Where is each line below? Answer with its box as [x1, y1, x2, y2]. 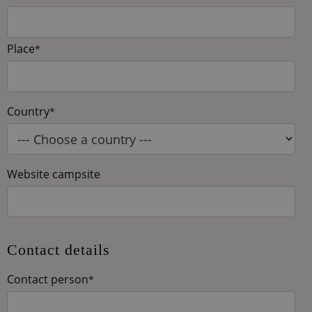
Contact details [7, 241, 110, 259]
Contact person [7, 272, 91, 288]
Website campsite [7, 166, 100, 182]
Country [7, 104, 52, 120]
